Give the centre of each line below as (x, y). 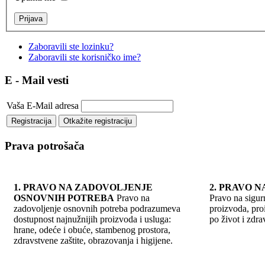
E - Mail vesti (37, 80)
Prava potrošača (45, 146)
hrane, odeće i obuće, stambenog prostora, (92, 230)
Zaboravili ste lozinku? (71, 47)
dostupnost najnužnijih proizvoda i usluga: (92, 219)
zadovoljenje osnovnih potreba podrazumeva (97, 209)
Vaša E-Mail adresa (43, 105)
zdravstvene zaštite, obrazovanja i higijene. (93, 241)
